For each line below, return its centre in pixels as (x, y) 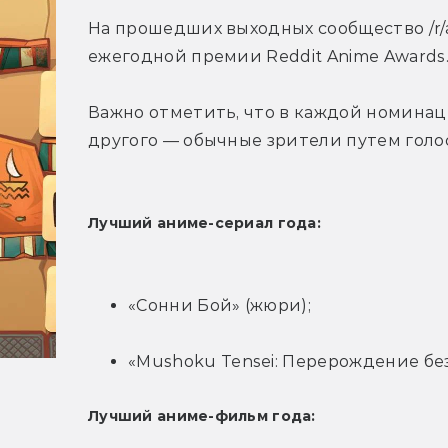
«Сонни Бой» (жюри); (220, 306)
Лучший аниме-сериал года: (204, 223)
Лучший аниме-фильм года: (202, 416)
